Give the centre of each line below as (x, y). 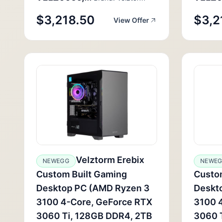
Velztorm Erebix (110, 160)
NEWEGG (56, 161)
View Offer (131, 20)
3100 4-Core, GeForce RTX (94, 202)
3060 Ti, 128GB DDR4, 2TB (94, 216)
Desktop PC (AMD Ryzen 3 (93, 188)
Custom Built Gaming (82, 174)
